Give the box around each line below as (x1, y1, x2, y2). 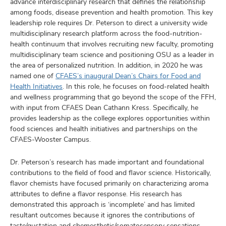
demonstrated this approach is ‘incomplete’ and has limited (10, 200, 195, 209)
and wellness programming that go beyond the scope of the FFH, (10, 92, 216, 101)
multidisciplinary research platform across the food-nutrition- (10, 29, 202, 38)
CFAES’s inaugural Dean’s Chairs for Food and (55, 71, 201, 80)
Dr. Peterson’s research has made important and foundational (10, 157, 204, 166)
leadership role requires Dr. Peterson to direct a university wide (10, 18, 207, 27)
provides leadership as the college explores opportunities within (10, 114, 210, 123)
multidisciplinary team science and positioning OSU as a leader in (10, 50, 214, 59)
